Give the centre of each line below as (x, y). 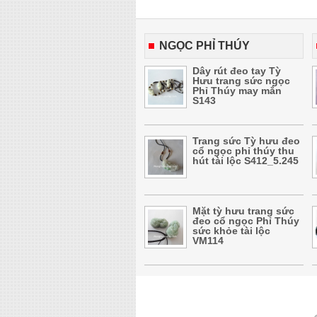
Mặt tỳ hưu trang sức (243, 211)
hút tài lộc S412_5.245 (246, 161)
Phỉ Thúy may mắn (237, 91)
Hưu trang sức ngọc (241, 81)
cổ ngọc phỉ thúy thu (243, 151)
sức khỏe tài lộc (231, 231)
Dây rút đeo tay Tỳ (237, 71)
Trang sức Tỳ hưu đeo (246, 141)
